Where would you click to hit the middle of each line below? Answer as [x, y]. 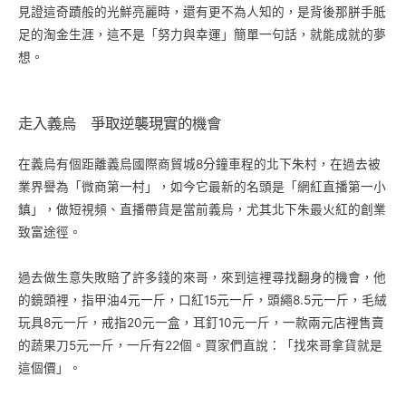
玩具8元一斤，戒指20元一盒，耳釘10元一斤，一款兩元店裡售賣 [201, 323]
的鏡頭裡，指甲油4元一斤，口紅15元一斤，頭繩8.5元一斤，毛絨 [203, 300]
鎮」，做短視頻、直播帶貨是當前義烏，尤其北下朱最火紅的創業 [202, 210]
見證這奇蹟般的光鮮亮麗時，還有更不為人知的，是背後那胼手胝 [202, 11]
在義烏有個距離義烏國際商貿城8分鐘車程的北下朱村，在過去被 [199, 164]
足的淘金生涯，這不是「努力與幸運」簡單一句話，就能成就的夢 [202, 34]
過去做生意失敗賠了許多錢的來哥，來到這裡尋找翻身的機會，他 [202, 278]
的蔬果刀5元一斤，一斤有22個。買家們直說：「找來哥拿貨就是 [200, 346]
